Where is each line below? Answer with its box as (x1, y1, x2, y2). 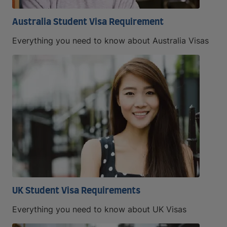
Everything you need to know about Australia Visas (12, 35, 209, 46)
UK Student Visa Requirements (12, 186, 140, 196)
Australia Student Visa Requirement (12, 17, 164, 27)
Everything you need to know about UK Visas (12, 204, 186, 214)
